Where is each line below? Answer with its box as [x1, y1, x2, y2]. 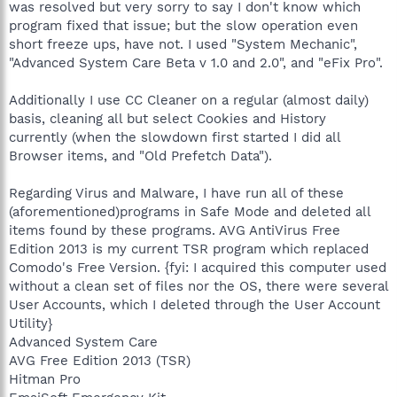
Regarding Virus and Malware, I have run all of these [9, 184, 344, 201]
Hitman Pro [9, 370, 81, 387]
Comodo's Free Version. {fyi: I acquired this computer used [9, 259, 386, 276]
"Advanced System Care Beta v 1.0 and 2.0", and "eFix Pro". [9, 54, 383, 71]
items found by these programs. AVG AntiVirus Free [9, 222, 340, 238]
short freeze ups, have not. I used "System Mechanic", [9, 35, 357, 52]
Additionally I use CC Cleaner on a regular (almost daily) [9, 91, 369, 108]
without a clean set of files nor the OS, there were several [9, 277, 388, 294]
